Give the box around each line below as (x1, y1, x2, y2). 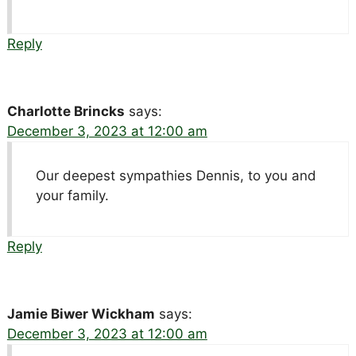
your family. (35, 187, 109, 203)
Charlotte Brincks (6, 103, 125, 119)
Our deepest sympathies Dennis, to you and (35, 167, 316, 184)
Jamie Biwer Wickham (6, 305, 155, 322)
